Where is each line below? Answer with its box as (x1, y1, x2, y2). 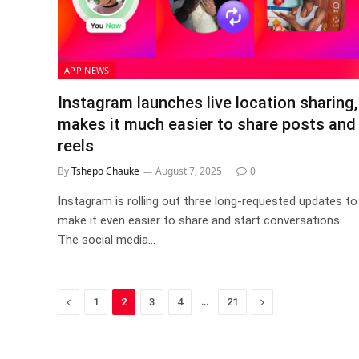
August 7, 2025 (155, 163, 222, 178)
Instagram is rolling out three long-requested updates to (58, 193, 357, 208)
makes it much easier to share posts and (58, 114, 356, 134)
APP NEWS (64, 63, 110, 76)
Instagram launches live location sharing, (58, 92, 357, 112)
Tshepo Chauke (71, 163, 139, 178)
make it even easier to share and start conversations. (58, 212, 342, 228)
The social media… (58, 232, 155, 247)
